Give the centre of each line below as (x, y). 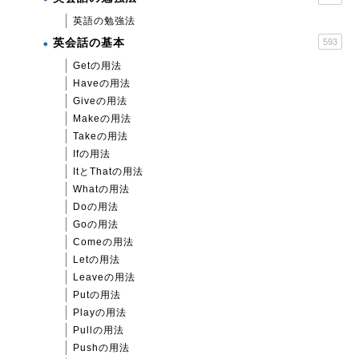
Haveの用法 (102, 83)
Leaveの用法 (104, 277)
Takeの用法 (101, 136)
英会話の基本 (89, 43)
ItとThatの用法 (108, 171)
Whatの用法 (101, 189)
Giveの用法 (100, 101)
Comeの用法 (103, 242)
